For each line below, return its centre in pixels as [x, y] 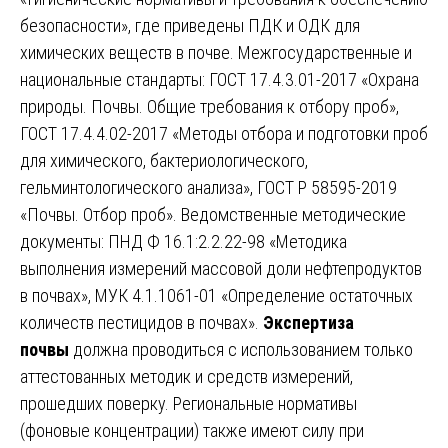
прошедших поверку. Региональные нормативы [188, 403]
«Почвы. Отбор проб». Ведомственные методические [213, 214]
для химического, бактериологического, [164, 160]
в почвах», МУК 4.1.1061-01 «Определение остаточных [216, 295]
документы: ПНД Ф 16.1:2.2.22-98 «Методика [183, 241]
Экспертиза [308, 322]
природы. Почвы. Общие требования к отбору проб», [209, 106]
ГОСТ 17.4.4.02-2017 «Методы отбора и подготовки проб [224, 133]
